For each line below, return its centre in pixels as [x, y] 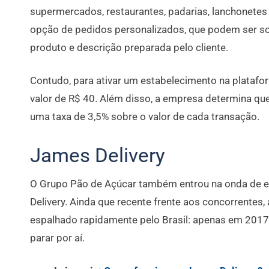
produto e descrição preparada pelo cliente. [129, 48]
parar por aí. [57, 238]
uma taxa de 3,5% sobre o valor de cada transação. [146, 117]
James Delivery [98, 156]
